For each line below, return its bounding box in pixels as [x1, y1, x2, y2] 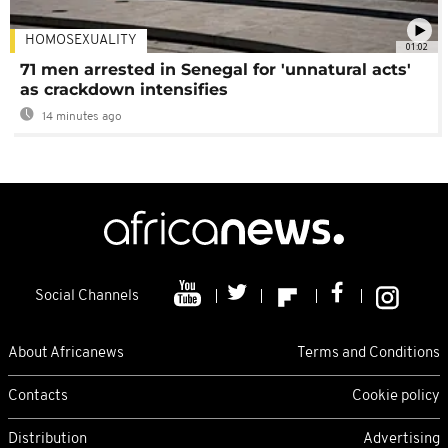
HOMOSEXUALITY [25, 33, 137, 49]
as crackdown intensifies [20, 80, 228, 100]
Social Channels [35, 289, 139, 305]
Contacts [8, 388, 68, 404]
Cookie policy [352, 388, 440, 404]
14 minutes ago [39, 111, 122, 124]
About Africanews [8, 345, 124, 361]
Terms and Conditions [297, 345, 440, 361]
